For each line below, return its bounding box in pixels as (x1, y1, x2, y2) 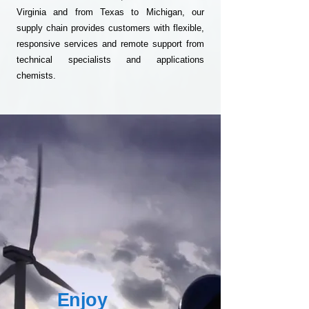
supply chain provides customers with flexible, (17, 23, 204, 33)
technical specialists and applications (17, 54, 204, 65)
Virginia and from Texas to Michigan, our (17, 7, 204, 17)
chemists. (17, 70, 56, 81)
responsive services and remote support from (17, 39, 204, 49)
